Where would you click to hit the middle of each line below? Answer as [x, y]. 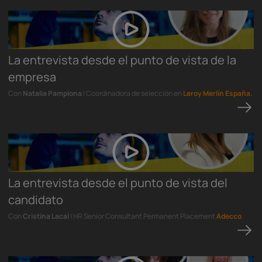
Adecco [229, 216]
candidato [36, 200]
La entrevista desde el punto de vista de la [122, 60]
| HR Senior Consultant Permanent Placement [143, 216]
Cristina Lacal [46, 216]
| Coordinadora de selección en [132, 93]
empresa [32, 77]
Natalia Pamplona [52, 93]
